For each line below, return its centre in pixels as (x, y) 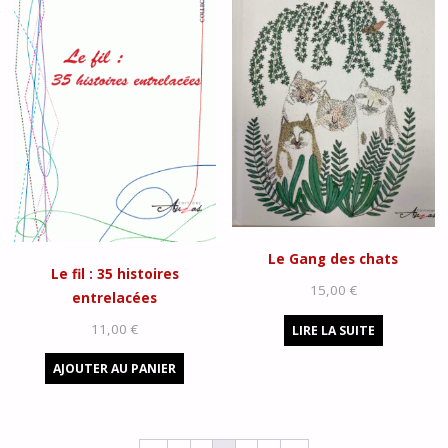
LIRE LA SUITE (333, 330)
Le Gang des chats (333, 259)
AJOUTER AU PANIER (115, 369)
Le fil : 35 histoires (114, 273)
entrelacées (115, 297)
